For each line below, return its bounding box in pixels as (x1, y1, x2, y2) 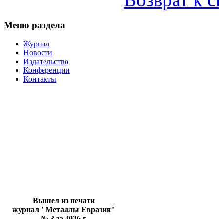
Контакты (23, 75, 56, 84)
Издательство (23, 57, 68, 66)
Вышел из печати (33, 197, 95, 205)
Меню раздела (4, 20, 65, 30)
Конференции (23, 66, 70, 75)
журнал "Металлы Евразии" (12, 205, 115, 214)
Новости (23, 48, 52, 57)
